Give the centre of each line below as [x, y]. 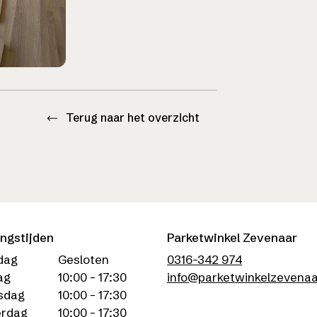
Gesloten [83, 259]
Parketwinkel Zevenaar [232, 237]
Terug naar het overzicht [131, 118]
